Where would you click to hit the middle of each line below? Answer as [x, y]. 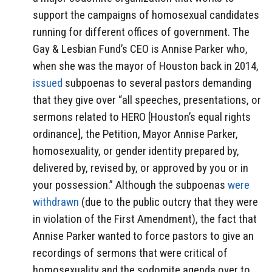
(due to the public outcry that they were [168, 202]
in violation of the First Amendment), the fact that [145, 219]
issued [48, 83]
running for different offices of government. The [141, 32]
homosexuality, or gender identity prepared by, [136, 151]
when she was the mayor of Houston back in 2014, [146, 66]
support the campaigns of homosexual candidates [146, 15]
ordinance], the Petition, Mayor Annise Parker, [135, 134]
